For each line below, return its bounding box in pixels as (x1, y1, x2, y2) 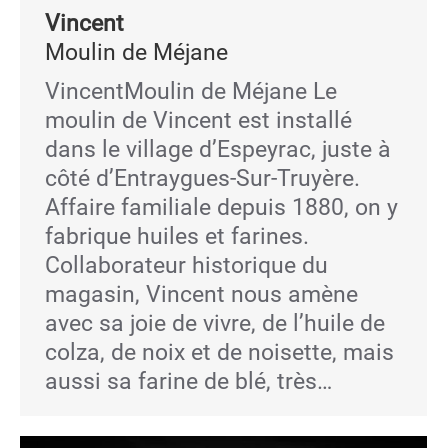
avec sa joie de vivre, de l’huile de (45, 310, 385, 337)
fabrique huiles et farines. (45, 223, 309, 250)
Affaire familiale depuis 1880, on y (45, 194, 398, 221)
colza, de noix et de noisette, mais (45, 339, 394, 366)
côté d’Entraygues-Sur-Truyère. (45, 165, 360, 192)
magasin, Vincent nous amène (45, 281, 358, 308)
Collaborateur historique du (45, 252, 328, 279)
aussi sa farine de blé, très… (45, 368, 332, 395)
